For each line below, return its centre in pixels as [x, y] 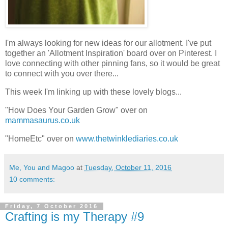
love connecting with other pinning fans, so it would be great [112, 64]
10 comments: [32, 179]
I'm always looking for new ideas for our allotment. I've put [108, 43]
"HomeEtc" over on [40, 138]
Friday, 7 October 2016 [52, 206]
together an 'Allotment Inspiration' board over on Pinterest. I [111, 53]
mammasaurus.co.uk [42, 120]
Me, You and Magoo [42, 167]
